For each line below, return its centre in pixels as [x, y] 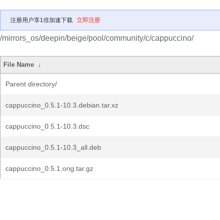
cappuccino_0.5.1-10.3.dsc [47, 126]
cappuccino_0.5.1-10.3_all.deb [53, 147]
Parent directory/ [31, 84]
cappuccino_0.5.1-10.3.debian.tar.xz [62, 105]
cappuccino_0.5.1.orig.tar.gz [49, 168]
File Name [19, 65]
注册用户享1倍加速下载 [41, 20]
